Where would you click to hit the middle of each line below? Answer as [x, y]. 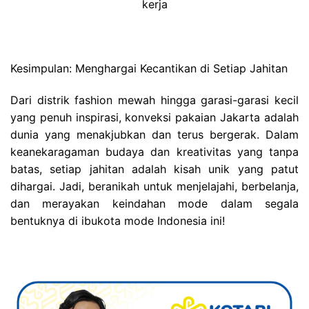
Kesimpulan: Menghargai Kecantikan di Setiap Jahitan [149, 68]
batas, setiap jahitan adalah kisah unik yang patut [154, 169]
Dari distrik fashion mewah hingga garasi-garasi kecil [154, 100]
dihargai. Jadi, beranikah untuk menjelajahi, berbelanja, [154, 186]
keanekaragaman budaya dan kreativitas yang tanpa [154, 151]
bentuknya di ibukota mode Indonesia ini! [118, 220]
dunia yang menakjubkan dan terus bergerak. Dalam [154, 134]
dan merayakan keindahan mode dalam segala [154, 203]
